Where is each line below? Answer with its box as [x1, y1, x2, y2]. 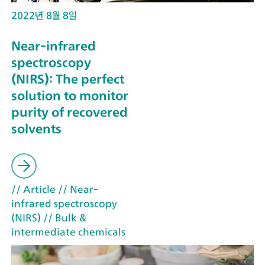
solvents [11, 121, 62, 137]
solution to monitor [11, 88, 128, 104]
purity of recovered [11, 105, 128, 120]
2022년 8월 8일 [11, 9, 77, 21]
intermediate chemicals [11, 225, 125, 238]
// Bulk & [41, 211, 86, 224]
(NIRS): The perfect [11, 72, 124, 87]
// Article [11, 183, 56, 195]
